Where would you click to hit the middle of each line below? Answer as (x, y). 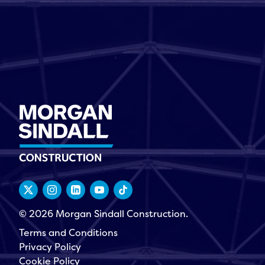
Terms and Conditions (68, 232)
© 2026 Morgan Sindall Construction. (104, 214)
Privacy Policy (50, 247)
